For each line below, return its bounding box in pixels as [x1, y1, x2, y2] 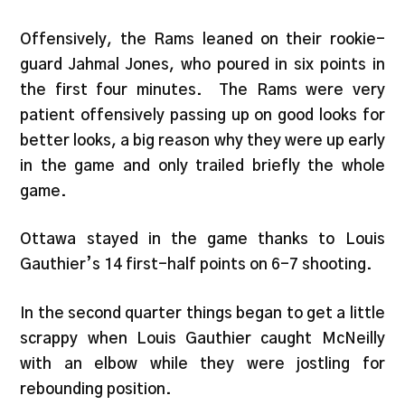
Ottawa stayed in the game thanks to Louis [20, 231, 385, 248]
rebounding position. [20, 381, 173, 397]
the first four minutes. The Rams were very [20, 81, 385, 98]
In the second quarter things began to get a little [20, 305, 385, 321]
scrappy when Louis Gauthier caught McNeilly [20, 330, 385, 346]
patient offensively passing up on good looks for [20, 107, 385, 123]
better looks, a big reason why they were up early [20, 132, 385, 148]
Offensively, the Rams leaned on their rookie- [20, 31, 385, 47]
